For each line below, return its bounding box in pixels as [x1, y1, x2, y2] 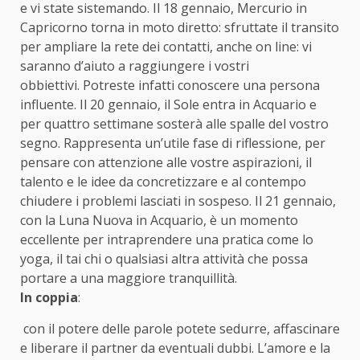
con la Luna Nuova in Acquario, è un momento [20, 211, 298, 229]
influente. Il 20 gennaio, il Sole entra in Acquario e [20, 95, 317, 113]
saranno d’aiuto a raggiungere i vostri [20, 56, 249, 75]
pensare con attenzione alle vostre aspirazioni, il [20, 153, 312, 171]
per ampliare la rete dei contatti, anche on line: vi [20, 37, 312, 55]
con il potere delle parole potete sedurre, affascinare [20, 319, 340, 337]
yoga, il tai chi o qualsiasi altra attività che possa [20, 249, 308, 268]
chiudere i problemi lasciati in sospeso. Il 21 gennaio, [20, 191, 336, 210]
